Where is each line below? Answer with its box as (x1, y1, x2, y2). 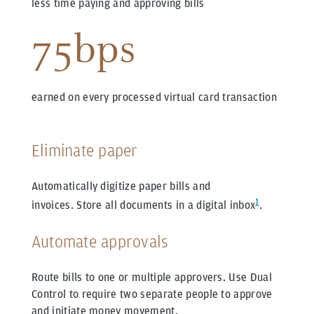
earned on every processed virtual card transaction (32, 90, 277, 104)
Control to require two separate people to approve (32, 287, 273, 301)
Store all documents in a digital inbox (76, 198, 256, 212)
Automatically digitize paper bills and (32, 179, 211, 193)
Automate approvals (32, 231, 168, 252)
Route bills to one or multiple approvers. (32, 271, 229, 285)
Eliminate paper (32, 140, 138, 161)
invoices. (32, 198, 77, 212)
